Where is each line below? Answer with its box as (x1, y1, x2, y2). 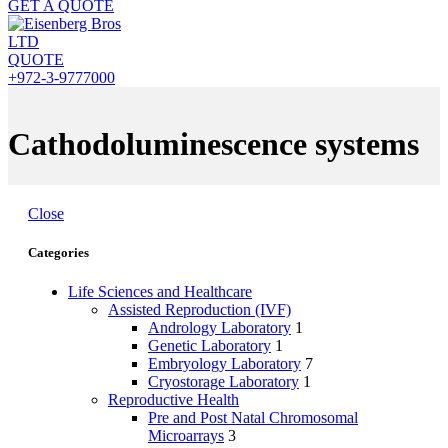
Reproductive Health (108, 391, 239, 409)
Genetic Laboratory (148, 337, 271, 355)
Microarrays (148, 427, 224, 445)
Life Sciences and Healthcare (68, 283, 252, 301)
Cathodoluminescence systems (8, 126, 419, 163)
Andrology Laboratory (148, 319, 291, 337)
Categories (28, 245, 89, 261)
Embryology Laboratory (148, 355, 301, 373)
